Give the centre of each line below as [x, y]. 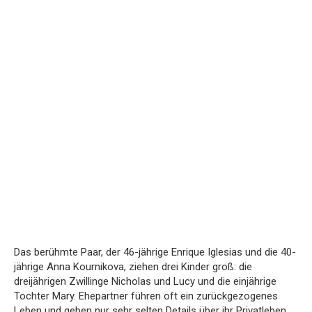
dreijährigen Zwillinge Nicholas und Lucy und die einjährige [145, 281]
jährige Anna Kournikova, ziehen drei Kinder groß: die [133, 266]
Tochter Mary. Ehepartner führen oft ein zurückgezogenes [146, 296]
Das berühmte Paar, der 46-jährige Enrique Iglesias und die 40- [155, 252]
